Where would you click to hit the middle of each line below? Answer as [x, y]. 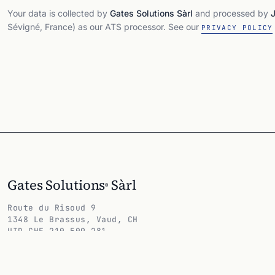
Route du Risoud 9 [52, 208]
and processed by [232, 13]
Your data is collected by [59, 13]
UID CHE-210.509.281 [57, 231]
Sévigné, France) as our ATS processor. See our [104, 27]
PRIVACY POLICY [237, 28]
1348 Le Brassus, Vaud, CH [73, 219]
